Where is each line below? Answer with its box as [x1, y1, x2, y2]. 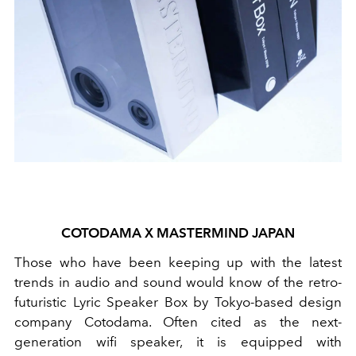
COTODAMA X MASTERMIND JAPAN [61, 225, 295, 242]
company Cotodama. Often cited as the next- [14, 314, 342, 331]
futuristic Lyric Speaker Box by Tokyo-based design [14, 294, 342, 311]
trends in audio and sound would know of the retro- [14, 274, 342, 291]
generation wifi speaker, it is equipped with [14, 334, 342, 350]
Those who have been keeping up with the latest [14, 254, 342, 271]
